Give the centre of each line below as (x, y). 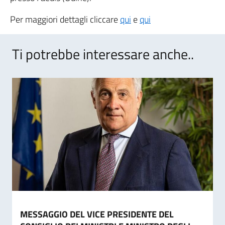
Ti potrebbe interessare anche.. (103, 54)
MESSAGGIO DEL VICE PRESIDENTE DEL (97, 214)
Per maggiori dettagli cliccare (65, 19)
